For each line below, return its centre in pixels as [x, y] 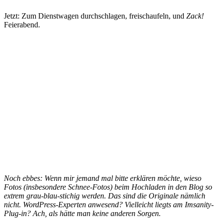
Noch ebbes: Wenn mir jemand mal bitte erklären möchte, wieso [103, 178]
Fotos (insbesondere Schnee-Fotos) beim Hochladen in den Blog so [108, 187]
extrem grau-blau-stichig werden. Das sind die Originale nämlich [105, 196]
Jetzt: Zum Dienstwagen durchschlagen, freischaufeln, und [95, 16]
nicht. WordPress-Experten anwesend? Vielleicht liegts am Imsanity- [109, 204]
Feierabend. [22, 24]
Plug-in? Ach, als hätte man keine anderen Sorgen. [82, 213]
